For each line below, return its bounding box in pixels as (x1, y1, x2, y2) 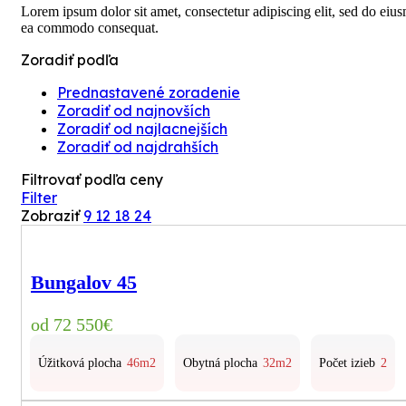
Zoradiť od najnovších (57, 101, 210, 120)
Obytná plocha (183, 354, 257, 370)
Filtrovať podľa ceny (21, 169, 163, 188)
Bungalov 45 (31, 270, 137, 294)
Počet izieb (319, 354, 375, 370)
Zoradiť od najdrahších (57, 137, 218, 156)
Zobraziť (21, 206, 83, 225)
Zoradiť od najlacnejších (57, 119, 227, 138)
